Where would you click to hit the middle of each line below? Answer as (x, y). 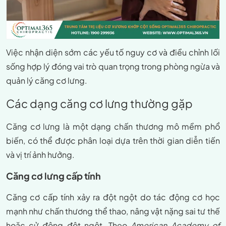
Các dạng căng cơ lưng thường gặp (99, 104)
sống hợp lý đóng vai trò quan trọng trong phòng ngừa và (113, 67)
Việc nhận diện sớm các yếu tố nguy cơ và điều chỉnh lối (113, 52)
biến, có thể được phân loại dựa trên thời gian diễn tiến (113, 141)
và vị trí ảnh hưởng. (40, 155)
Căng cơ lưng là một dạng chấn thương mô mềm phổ (113, 127)
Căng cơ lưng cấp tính (53, 176)
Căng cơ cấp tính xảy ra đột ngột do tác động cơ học (113, 197)
